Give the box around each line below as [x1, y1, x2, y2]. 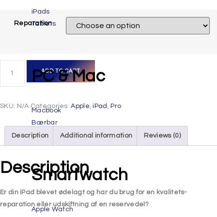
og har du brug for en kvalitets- [86, 188, 187, 196]
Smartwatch [31, 166, 128, 184]
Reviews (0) [143, 132, 181, 139]
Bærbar [31, 119, 58, 126]
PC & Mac [31, 67, 105, 85]
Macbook [31, 107, 62, 114]
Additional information [60, 132, 133, 139]
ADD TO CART [41, 68, 80, 74]
